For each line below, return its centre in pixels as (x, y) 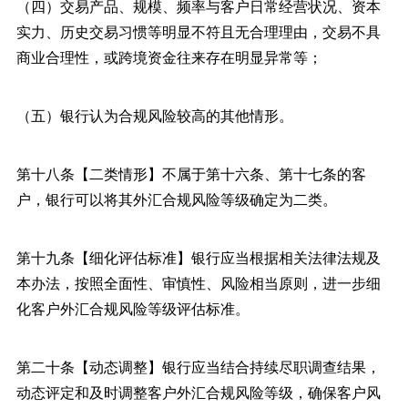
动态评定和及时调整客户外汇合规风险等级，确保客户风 (198, 392)
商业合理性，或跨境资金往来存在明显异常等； (169, 56)
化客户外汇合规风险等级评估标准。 (133, 308)
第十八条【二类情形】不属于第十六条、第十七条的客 (191, 173)
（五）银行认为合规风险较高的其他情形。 (154, 115)
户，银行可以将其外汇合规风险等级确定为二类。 (176, 199)
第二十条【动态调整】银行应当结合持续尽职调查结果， (198, 366)
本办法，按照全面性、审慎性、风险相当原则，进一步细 (198, 282)
